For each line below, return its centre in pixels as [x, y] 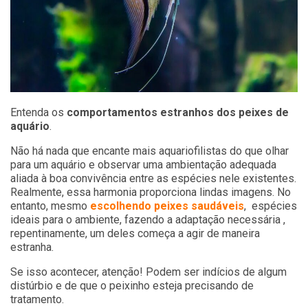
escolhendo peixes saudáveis [167, 206]
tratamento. [37, 299]
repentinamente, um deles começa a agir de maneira [135, 233]
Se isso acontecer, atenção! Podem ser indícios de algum [148, 272]
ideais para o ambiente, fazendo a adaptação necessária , [148, 219]
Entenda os [38, 112]
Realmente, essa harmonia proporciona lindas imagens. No [151, 192]
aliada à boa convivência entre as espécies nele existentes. [153, 178]
